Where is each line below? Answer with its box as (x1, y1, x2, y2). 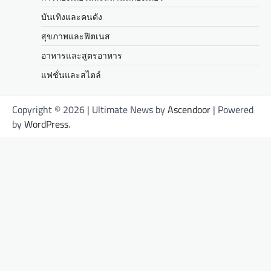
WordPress (24, 117, 68, 132)
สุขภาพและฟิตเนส (41, 30, 110, 43)
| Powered (211, 102, 253, 117)
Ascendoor (168, 102, 211, 117)
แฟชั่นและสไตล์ (41, 68, 101, 82)
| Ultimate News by (87, 102, 168, 117)
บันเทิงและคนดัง (41, 10, 102, 24)
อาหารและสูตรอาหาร (41, 49, 122, 62)
